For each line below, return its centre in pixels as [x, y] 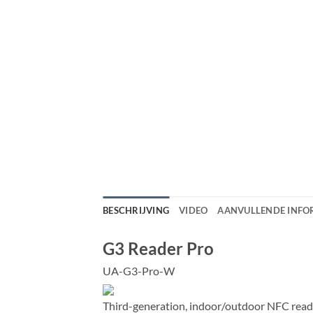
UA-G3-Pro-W [139, 270]
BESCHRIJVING [136, 210]
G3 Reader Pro [158, 248]
